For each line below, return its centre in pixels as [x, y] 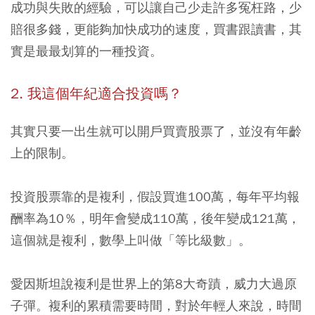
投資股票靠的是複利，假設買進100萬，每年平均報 [155, 196]
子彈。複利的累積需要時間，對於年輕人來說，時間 [156, 305]
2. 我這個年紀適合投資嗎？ [96, 94]
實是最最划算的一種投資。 [86, 51]
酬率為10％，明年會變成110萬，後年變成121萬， [155, 218]
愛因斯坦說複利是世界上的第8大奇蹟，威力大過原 [154, 283]
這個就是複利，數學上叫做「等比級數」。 [131, 240]
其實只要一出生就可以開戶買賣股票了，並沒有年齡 [156, 131]
